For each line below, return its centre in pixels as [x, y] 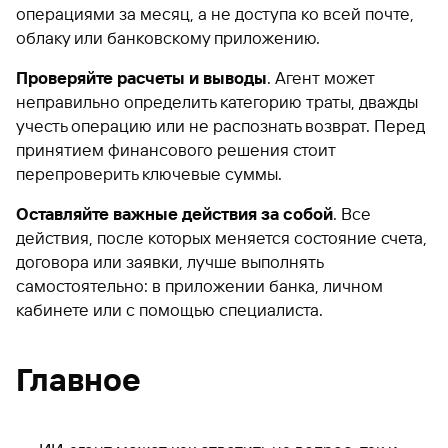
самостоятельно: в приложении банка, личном [199, 285]
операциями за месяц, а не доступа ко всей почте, [215, 13]
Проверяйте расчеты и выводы [141, 77]
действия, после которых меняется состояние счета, [221, 237]
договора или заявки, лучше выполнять [169, 261]
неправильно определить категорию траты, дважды [217, 101]
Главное [78, 379]
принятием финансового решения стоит [176, 149]
